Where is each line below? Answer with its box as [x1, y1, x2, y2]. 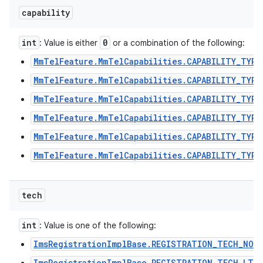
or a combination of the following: [110, 38, 245, 48]
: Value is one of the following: [39, 220, 156, 231]
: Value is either [39, 38, 100, 48]
